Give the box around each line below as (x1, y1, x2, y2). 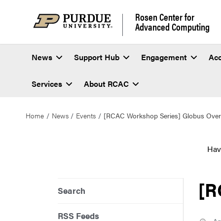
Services (32, 78, 62, 90)
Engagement (141, 51, 187, 63)
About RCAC (84, 78, 129, 90)
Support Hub (74, 51, 119, 63)
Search (58, 184, 85, 197)
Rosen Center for (135, 9, 194, 24)
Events (76, 110, 96, 120)
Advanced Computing (135, 19, 210, 34)
